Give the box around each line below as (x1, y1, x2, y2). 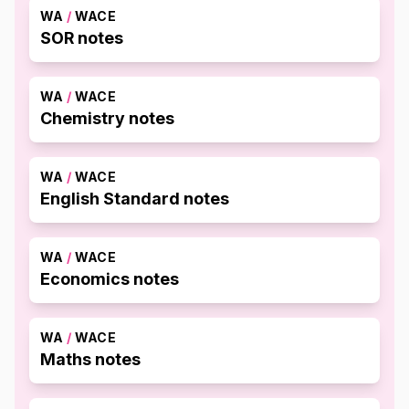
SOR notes (40, 28, 123, 47)
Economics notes (40, 269, 179, 288)
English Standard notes (40, 189, 229, 208)
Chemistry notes (40, 109, 174, 128)
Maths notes (40, 350, 141, 369)
